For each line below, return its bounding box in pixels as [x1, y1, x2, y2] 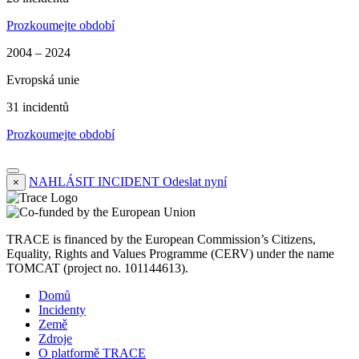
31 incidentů [6, 100, 69, 115]
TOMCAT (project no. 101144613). [6, 261, 188, 276]
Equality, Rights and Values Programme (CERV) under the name [6, 247, 334, 261]
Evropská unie [6, 73, 79, 87]
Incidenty [38, 303, 86, 317]
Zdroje [38, 332, 72, 346]
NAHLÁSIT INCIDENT [29, 175, 159, 189]
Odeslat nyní [163, 175, 227, 189]
